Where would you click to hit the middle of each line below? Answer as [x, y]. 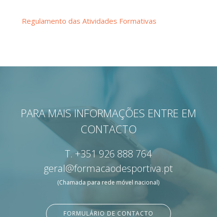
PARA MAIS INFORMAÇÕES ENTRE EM [108, 113]
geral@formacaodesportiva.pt [108, 168]
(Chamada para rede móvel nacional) [108, 182]
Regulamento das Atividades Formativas [89, 21]
